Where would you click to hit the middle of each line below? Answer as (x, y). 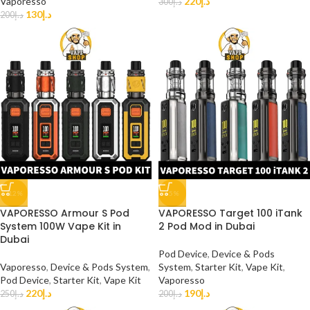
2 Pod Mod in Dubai (207, 226)
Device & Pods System (99, 267)
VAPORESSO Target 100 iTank (230, 213)
